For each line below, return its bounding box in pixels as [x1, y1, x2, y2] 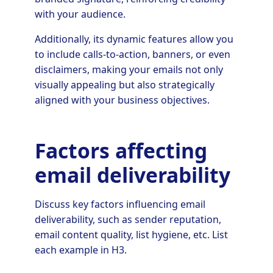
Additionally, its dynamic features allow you [34, 32, 233, 46]
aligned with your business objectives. [34, 93, 210, 107]
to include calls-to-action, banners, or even [34, 47, 230, 61]
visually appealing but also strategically [34, 77, 214, 91]
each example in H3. [34, 243, 127, 257]
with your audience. [34, 7, 126, 21]
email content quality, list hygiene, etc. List [34, 228, 228, 242]
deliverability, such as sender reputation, [34, 213, 221, 227]
